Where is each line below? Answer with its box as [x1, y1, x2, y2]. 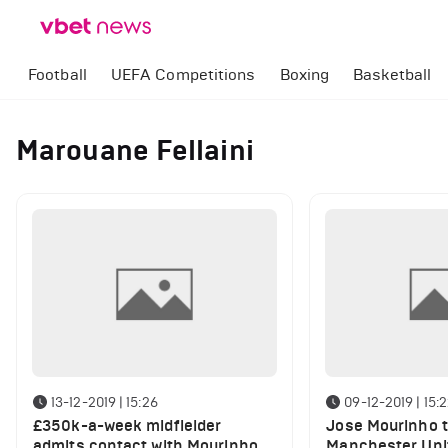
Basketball [353, 65, 432, 84]
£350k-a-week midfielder [33, 416, 222, 437]
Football [28, 65, 87, 84]
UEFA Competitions [110, 65, 256, 84]
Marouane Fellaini [16, 133, 254, 168]
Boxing [279, 65, 330, 84]
